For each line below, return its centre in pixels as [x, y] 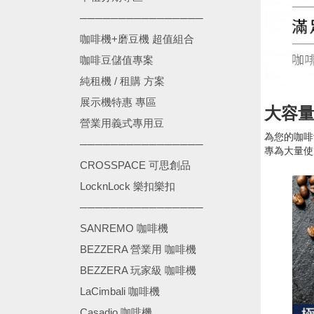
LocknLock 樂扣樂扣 [128, 186]
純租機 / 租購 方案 [122, 81]
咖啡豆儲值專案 [117, 60]
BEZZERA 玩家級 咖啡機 [138, 270]
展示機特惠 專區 [118, 102]
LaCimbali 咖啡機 [120, 291]
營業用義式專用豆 [122, 123]
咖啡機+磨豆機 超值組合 [137, 39]
